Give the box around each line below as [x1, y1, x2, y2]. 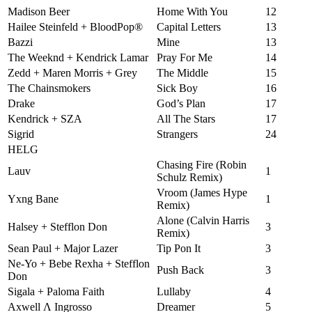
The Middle [157, 66, 208, 79]
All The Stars [157, 112, 215, 125]
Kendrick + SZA [8, 112, 82, 125]
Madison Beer [8, 5, 70, 17]
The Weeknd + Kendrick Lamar [8, 51, 148, 63]
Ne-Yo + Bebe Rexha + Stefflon [8, 257, 150, 270]
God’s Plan [157, 97, 205, 109]
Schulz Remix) [157, 171, 222, 183]
